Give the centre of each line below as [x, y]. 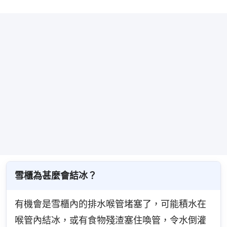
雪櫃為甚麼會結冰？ [56, 176]
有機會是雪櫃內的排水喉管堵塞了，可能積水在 [110, 204]
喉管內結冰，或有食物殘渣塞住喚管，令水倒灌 [110, 220]
